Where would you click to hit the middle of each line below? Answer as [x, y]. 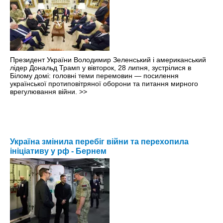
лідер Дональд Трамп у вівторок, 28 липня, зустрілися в [101, 68]
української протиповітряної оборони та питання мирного [104, 84]
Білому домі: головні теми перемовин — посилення [94, 76]
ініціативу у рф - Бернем [58, 151]
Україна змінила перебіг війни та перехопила [99, 142]
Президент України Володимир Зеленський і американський [108, 60]
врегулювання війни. [45, 92]
